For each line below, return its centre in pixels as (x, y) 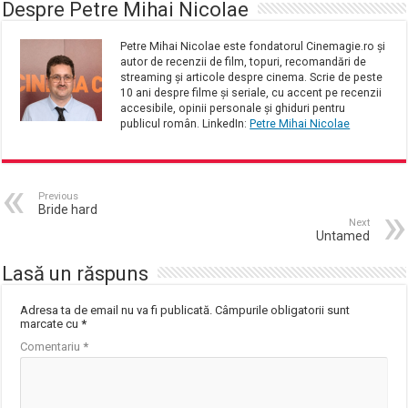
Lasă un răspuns (76, 273)
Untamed (342, 235)
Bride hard (68, 209)
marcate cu (51, 323)
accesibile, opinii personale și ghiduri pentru (233, 108)
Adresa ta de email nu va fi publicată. (117, 310)
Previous (59, 196)
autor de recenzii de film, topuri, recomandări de (244, 61)
